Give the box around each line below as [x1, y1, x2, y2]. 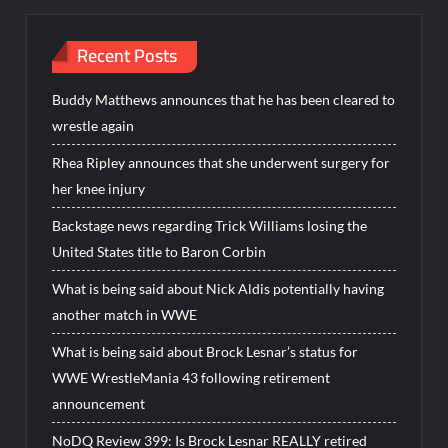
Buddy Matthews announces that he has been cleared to [52, 90, 396, 108]
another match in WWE [52, 305, 198, 323]
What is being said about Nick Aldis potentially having [52, 279, 385, 297]
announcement [52, 394, 146, 412]
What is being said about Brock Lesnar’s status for [52, 342, 359, 360]
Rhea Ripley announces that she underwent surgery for [52, 153, 391, 171]
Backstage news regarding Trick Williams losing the [52, 216, 368, 234]
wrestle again [52, 116, 135, 134]
